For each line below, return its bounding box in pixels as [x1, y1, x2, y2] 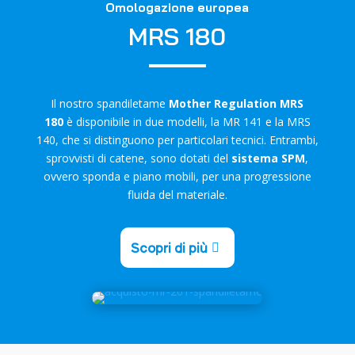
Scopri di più [131, 238, 208, 257]
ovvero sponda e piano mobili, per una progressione [43, 169, 311, 184]
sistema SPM [231, 151, 306, 166]
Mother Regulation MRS [169, 96, 304, 111]
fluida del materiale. [127, 187, 227, 202]
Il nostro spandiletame [51, 96, 166, 111]
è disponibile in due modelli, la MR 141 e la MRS [63, 114, 311, 129]
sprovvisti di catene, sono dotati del [46, 151, 232, 166]
